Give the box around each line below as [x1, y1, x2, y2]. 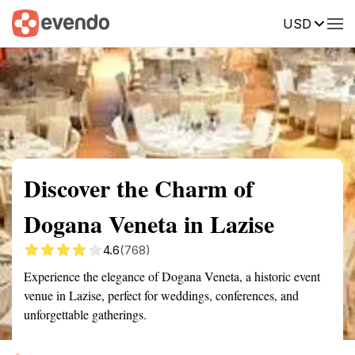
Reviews [305, 15, 349, 29]
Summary [12, 15, 59, 29]
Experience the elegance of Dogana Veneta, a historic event [24, 268, 320, 284]
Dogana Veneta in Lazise [24, 206, 274, 241]
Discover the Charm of [24, 170, 254, 205]
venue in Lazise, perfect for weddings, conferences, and [24, 287, 299, 303]
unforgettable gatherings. [24, 306, 147, 323]
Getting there [130, 15, 198, 29]
